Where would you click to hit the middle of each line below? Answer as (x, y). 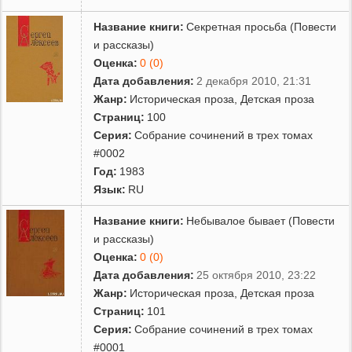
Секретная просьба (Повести (262, 26)
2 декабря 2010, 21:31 (254, 81)
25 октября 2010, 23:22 (257, 275)
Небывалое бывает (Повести (261, 220)
